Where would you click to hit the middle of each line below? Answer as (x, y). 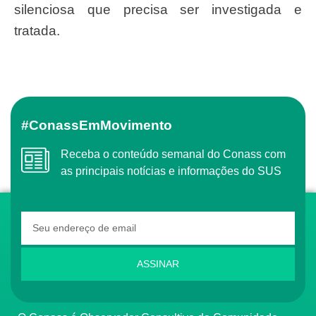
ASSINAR (158, 264)
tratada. (37, 30)
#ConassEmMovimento (105, 126)
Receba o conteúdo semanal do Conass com (65, 154)
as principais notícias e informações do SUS (171, 171)
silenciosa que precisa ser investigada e (158, 9)
